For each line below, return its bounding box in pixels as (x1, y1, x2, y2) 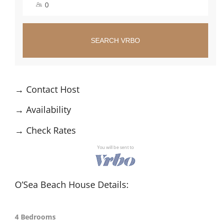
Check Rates (26, 124, 76, 136)
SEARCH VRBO (91, 36, 140, 44)
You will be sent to (97, 144, 134, 150)
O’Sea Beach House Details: (15, 178, 129, 190)
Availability (26, 104, 71, 116)
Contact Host (26, 83, 79, 95)
